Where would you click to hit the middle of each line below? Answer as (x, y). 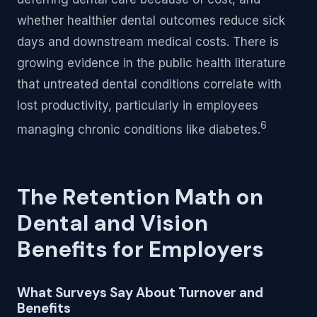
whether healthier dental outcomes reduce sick (151, 21)
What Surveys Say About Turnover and (140, 292)
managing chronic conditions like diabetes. (139, 129)
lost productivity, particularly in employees (138, 106)
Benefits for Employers (140, 250)
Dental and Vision (113, 224)
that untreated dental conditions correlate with (149, 85)
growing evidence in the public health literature (151, 63)
